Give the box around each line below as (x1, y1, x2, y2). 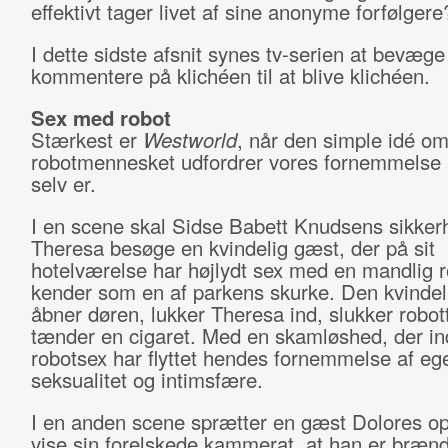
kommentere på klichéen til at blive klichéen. (30, 61, 436, 90)
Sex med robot (30, 103, 171, 132)
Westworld (142, 125, 237, 154)
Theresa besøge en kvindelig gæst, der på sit (30, 233, 435, 262)
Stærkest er (30, 125, 143, 154)
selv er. (30, 169, 102, 198)
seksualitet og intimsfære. (30, 365, 269, 394)
